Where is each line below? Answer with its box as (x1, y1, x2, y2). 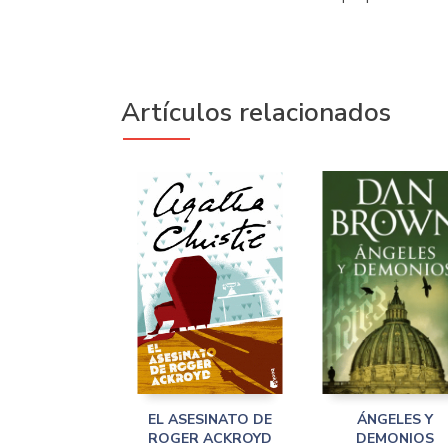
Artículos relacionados (121, 95, 391, 130)
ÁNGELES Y (356, 410, 433, 429)
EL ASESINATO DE (147, 410, 272, 429)
